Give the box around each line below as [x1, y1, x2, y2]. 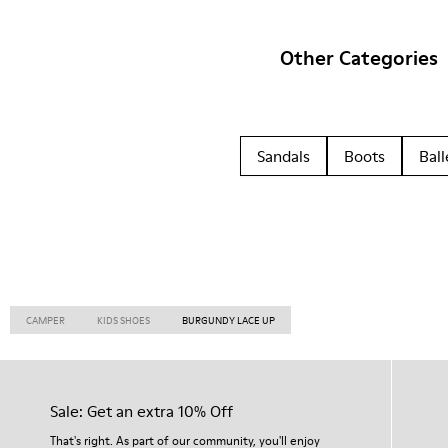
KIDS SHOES [97, 313, 150, 327]
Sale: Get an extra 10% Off [50, 400, 233, 422]
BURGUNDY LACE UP [182, 313, 275, 327]
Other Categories [280, 44, 438, 72]
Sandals [257, 145, 310, 167]
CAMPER [26, 313, 65, 327]
